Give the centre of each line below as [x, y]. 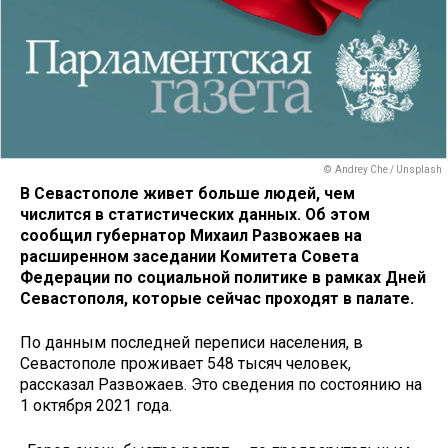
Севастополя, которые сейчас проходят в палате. [217, 298]
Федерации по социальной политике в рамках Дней [223, 277]
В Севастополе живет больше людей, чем [187, 193]
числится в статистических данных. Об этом [195, 214]
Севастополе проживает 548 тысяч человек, [185, 364]
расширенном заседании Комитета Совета [189, 256]
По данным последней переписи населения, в [191, 343]
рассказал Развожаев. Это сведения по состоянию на [221, 385]
